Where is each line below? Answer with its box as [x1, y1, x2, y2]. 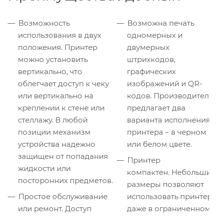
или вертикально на [18, 91, 93, 100]
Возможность [18, 18, 70, 28]
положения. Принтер [18, 42, 97, 52]
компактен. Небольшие [127, 167, 216, 177]
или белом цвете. [127, 139, 192, 149]
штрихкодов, [127, 54, 175, 64]
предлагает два [127, 103, 186, 112]
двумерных [127, 42, 170, 52]
